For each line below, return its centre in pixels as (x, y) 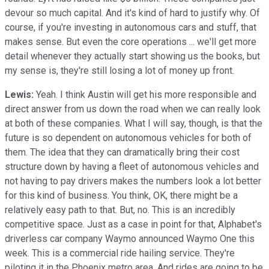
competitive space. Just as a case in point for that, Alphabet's (133, 224)
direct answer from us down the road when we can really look (133, 109)
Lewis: (19, 94)
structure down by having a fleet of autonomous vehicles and (132, 166)
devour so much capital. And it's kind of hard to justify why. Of (132, 13)
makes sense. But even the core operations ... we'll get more (131, 41)
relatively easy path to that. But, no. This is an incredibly (120, 210)
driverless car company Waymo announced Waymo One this (130, 238)
